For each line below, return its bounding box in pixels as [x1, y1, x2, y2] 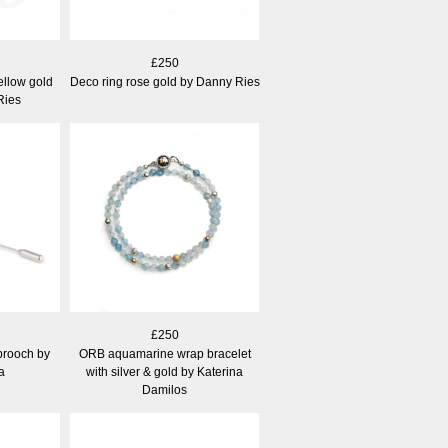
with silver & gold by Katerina [86, 365, 243, 379]
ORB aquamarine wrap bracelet [78, 347, 251, 361]
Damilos [142, 383, 187, 397]
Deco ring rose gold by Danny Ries [69, 75, 260, 89]
